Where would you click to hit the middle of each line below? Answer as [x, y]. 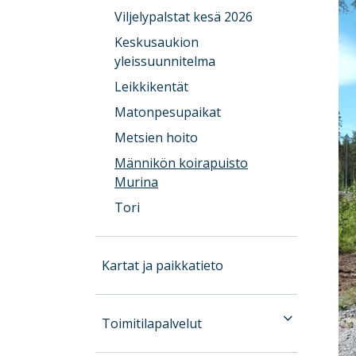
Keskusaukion [157, 42]
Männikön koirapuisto [182, 163]
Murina [137, 182]
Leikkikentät [152, 86]
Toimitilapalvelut [152, 323]
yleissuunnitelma [165, 61]
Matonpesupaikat [168, 112]
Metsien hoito [157, 137]
